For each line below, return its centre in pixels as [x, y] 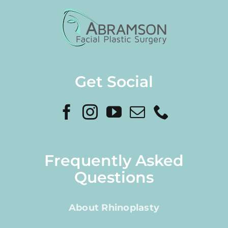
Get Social [114, 82]
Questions [114, 178]
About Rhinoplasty [114, 208]
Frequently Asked [114, 161]
